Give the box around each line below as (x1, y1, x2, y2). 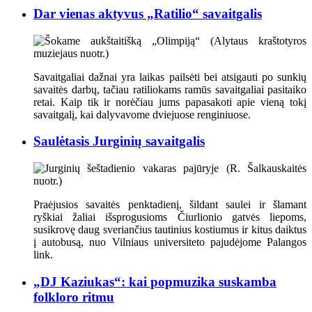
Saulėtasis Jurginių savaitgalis (33, 134, 205, 149)
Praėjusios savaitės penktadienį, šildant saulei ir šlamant (33, 198, 306, 210)
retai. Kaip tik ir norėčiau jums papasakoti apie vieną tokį (33, 95, 306, 108)
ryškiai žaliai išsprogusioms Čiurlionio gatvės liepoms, (33, 210, 306, 223)
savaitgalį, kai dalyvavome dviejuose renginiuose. (33, 108, 251, 120)
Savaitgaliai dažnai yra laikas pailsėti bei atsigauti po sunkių (33, 70, 306, 83)
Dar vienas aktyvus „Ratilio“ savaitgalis (33, 6, 262, 21)
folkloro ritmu (33, 289, 114, 304)
